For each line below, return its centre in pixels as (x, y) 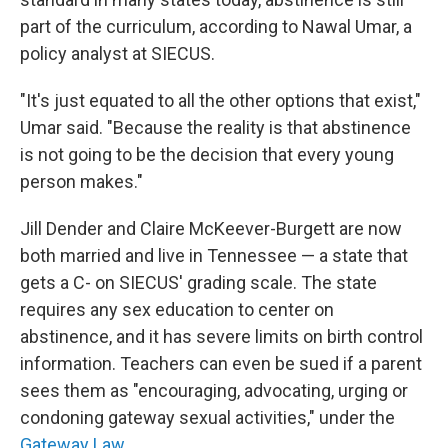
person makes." (81, 181)
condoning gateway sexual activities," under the (207, 417)
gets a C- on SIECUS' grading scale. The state (198, 282)
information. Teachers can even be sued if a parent (221, 363)
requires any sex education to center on (177, 309)
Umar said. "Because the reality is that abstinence (215, 127)
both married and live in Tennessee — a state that (214, 255)
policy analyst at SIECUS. (117, 53)
